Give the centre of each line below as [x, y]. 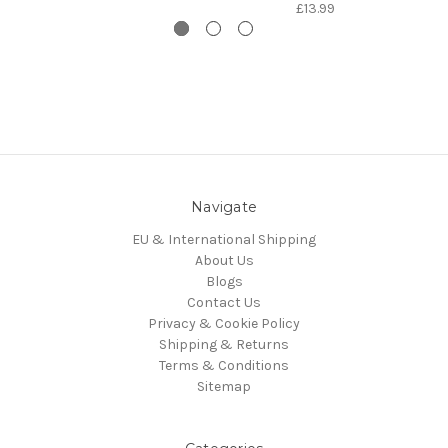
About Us [224, 261]
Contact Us [224, 303]
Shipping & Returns [224, 345]
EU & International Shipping [224, 240]
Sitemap [224, 387]
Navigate [224, 207]
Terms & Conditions [224, 366]
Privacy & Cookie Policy [224, 324]
